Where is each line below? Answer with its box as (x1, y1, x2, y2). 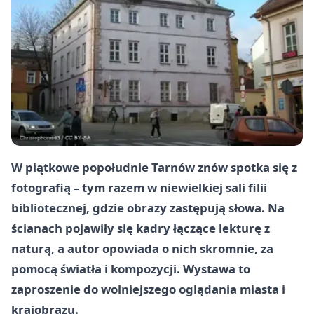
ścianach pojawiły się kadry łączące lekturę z (11, 220, 270, 237)
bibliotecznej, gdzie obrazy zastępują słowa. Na (11, 200, 285, 217)
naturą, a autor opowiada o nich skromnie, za (11, 240, 273, 257)
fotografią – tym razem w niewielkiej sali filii (11, 179, 267, 196)
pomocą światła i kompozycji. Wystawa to (11, 261, 250, 278)
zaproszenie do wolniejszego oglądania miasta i (11, 281, 285, 298)
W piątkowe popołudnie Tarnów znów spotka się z (11, 159, 297, 176)
